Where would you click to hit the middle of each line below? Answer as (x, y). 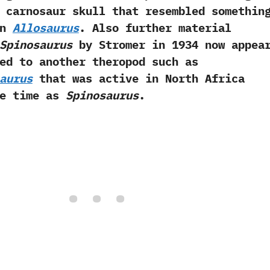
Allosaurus (46, 27)
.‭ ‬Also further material (155, 27)
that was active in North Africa (138, 78)
